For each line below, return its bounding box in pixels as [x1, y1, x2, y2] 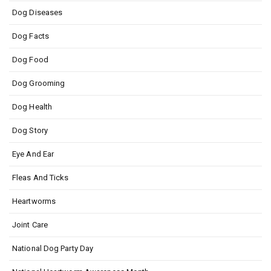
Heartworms [12, 196, 56, 206]
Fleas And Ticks [12, 172, 69, 182]
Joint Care [12, 220, 48, 229]
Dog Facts [12, 31, 49, 41]
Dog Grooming [12, 78, 65, 88]
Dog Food [12, 54, 48, 64]
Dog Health [12, 102, 52, 111]
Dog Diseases [12, 7, 63, 17]
